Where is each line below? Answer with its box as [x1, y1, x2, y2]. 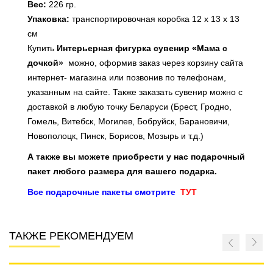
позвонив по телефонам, [126, 73, 226, 83]
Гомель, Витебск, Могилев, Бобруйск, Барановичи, [27, 116, 230, 127]
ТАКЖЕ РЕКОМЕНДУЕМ [9, 230, 133, 243]
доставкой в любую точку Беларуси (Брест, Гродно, [27, 102, 232, 112]
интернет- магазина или [27, 73, 126, 83]
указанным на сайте [27, 87, 108, 97]
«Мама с [192, 43, 227, 54]
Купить [27, 43, 57, 54]
